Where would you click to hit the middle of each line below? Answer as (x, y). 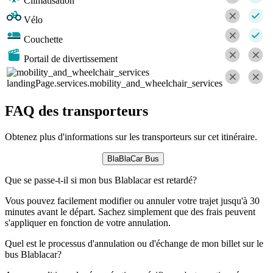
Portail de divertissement (71, 59)
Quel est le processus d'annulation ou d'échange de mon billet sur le (134, 243)
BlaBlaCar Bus (133, 158)
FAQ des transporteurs (76, 111)
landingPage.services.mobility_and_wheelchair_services (115, 83)
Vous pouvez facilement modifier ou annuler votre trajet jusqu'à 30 (132, 200)
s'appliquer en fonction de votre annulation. (88, 222)
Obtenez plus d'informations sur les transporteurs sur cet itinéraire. (131, 136)
